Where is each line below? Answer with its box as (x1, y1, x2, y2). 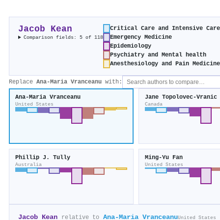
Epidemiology (110, 43, 152, 50)
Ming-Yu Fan (144, 154, 183, 162)
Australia (15, 162, 42, 168)
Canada (144, 101, 163, 108)
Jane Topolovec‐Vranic (144, 94, 217, 101)
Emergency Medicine (110, 34, 172, 41)
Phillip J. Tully (15, 154, 70, 162)
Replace (9, 79, 36, 86)
